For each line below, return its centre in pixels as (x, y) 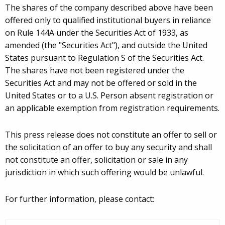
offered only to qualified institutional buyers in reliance (108, 20)
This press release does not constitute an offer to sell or (111, 135)
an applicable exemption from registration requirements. (112, 108)
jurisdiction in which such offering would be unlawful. (104, 173)
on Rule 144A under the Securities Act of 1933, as (97, 33)
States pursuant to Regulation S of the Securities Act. (104, 58)
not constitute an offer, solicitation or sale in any (96, 160)
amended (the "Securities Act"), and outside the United (106, 45)
